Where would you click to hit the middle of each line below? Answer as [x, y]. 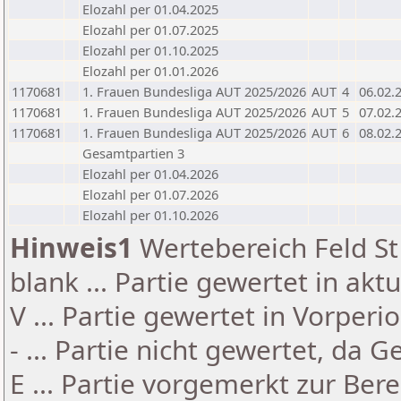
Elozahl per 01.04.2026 [150, 174]
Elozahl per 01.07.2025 [150, 30]
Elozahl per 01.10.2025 [150, 50]
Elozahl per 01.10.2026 [150, 215]
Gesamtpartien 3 [133, 153]
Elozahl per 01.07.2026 [150, 194]
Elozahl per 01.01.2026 [150, 71]
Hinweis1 [71, 247]
